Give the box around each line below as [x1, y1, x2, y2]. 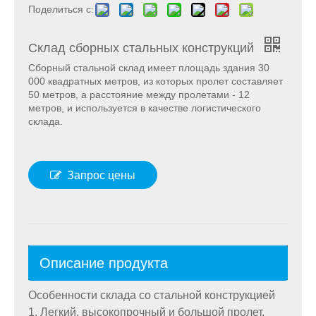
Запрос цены [67, 169, 135, 182]
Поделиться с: [28, 4, 94, 16]
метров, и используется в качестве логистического [28, 102, 261, 114]
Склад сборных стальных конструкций [28, 41, 257, 56]
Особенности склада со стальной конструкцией [28, 289, 275, 302]
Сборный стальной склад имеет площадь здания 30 [28, 62, 269, 74]
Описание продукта [39, 255, 168, 272]
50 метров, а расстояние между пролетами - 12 [28, 89, 250, 101]
